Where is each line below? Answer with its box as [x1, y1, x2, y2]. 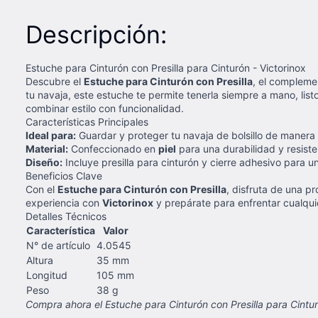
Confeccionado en [68, 143, 158, 155]
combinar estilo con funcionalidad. [26, 102, 184, 114]
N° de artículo [26, 239, 90, 251]
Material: [26, 143, 68, 155]
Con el [26, 183, 57, 195]
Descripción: [26, 20, 167, 49]
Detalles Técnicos [26, 210, 106, 222]
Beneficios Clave [26, 170, 102, 182]
